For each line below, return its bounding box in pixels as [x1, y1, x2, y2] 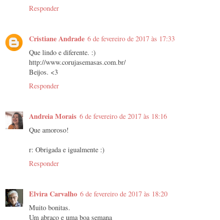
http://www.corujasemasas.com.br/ [29, 57, 126, 67]
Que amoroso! [29, 125, 69, 135]
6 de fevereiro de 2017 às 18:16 [80, 111, 167, 121]
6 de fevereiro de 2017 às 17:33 [87, 34, 175, 44]
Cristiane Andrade [29, 33, 84, 44]
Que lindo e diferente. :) [29, 48, 96, 57]
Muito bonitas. [29, 203, 70, 213]
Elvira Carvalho [29, 189, 77, 199]
